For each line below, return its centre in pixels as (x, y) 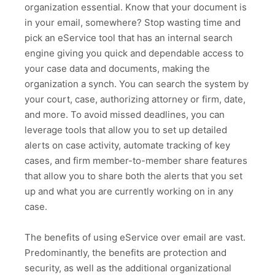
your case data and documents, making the (117, 68)
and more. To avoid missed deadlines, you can (125, 114)
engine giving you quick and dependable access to (134, 53)
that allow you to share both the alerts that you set (134, 176)
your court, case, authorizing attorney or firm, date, (135, 99)
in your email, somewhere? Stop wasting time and (133, 22)
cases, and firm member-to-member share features (136, 160)
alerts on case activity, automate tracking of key (127, 145)
